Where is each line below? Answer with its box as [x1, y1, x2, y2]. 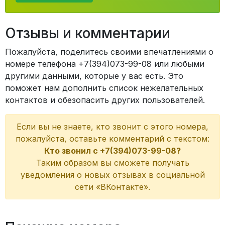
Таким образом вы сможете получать [36, 158, 189, 168]
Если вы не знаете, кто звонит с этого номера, [17, 122, 208, 132]
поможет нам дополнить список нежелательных [5, 83, 203, 93]
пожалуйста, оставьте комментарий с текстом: [16, 134, 209, 144]
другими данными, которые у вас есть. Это [5, 71, 183, 81]
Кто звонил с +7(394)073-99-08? [44, 146, 181, 156]
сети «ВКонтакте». [75, 182, 150, 192]
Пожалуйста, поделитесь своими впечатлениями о [5, 47, 213, 57]
